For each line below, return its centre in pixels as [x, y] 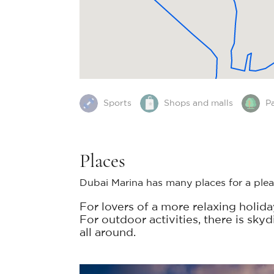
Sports [117, 104]
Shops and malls [198, 104]
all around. [108, 233]
